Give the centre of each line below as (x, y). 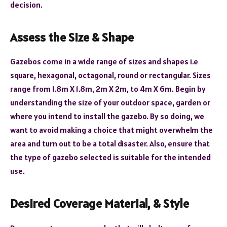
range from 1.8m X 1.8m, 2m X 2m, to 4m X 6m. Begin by (108, 89)
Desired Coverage (56, 203)
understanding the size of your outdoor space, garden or (110, 103)
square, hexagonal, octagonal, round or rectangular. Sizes (110, 75)
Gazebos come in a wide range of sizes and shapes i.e (104, 62)
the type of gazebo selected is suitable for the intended (110, 157)
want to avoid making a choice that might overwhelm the (111, 130)
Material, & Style (147, 203)
